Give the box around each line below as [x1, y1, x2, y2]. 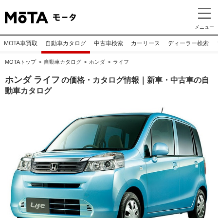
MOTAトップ [5, 59, 36, 65]
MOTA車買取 [4, 40, 37, 47]
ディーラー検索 [168, 40, 209, 47]
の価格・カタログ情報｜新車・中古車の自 [61, 76, 209, 84]
